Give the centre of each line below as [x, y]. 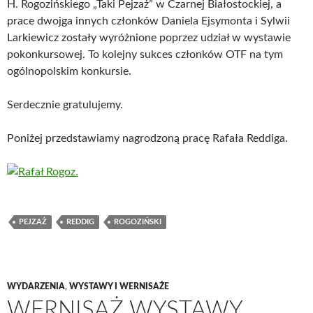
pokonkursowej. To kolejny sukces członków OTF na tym [145, 54]
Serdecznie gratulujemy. [65, 105]
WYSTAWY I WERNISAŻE [119, 286]
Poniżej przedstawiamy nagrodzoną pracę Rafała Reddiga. [147, 138]
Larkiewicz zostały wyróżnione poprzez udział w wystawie [149, 38]
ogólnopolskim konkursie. [69, 71]
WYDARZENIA [36, 286]
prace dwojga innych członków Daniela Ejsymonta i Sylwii [148, 21]
